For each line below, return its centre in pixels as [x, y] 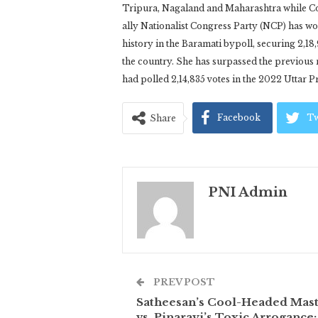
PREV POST [183, 283]
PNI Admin [248, 193]
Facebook [239, 118]
